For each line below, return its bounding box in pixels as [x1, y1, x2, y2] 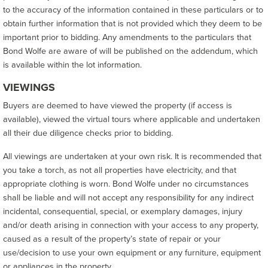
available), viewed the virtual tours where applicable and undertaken [3, 112, 260, 126]
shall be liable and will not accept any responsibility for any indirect [3, 191, 254, 205]
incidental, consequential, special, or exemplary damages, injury [3, 205, 242, 218]
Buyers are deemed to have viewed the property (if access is [3, 99, 232, 112]
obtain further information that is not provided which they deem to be [3, 17, 262, 31]
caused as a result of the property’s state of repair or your [3, 232, 221, 246]
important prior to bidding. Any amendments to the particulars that [3, 31, 251, 44]
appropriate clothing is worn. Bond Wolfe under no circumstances [3, 177, 249, 191]
